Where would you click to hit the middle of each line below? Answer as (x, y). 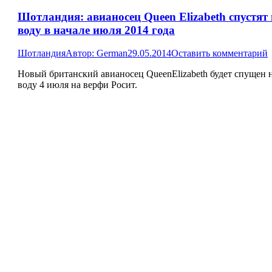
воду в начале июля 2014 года (96, 30)
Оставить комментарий (219, 53)
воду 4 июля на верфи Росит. (77, 85)
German (112, 53)
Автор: (81, 53)
